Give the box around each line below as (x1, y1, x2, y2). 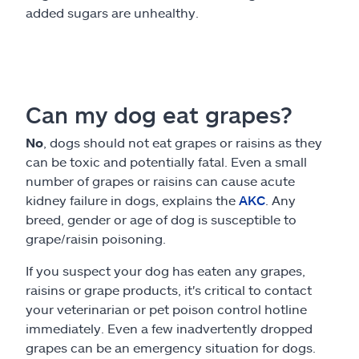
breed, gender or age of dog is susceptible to (26, 212, 296, 227)
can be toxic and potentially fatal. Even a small (26, 154, 307, 169)
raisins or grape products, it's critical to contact (26, 282, 312, 297)
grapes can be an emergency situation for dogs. (26, 340, 316, 355)
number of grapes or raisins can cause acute (26, 173, 295, 188)
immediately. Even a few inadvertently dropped (26, 321, 313, 336)
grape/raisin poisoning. (26, 231, 166, 246)
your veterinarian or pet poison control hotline (26, 301, 307, 317)
